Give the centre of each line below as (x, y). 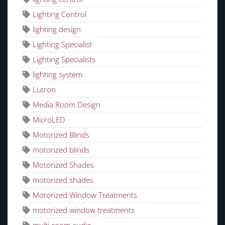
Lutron (44, 90)
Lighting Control (60, 14)
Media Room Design (67, 105)
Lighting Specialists (64, 60)
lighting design (57, 29)
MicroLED (49, 120)
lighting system (58, 75)
